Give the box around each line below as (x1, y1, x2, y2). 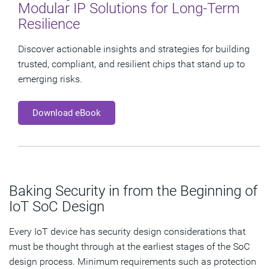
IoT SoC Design (9, 198, 104, 216)
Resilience (18, 16, 80, 33)
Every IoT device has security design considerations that (9, 226, 246, 238)
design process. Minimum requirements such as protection (9, 256, 256, 268)
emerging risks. (18, 73, 82, 85)
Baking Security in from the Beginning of (9, 183, 258, 200)
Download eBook (32, 107, 101, 119)
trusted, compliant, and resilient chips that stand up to (18, 58, 245, 70)
